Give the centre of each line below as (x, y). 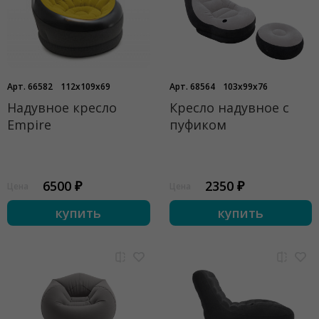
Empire (29, 125)
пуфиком (198, 125)
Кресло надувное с (229, 108)
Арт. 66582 (30, 87)
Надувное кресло (62, 108)
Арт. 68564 (192, 87)
